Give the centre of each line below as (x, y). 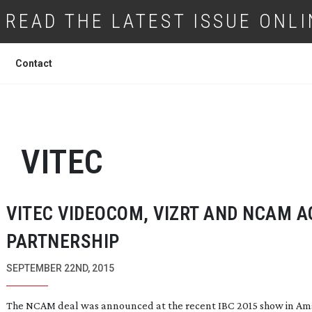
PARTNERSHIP (63, 242)
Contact (34, 63)
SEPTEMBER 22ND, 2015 (60, 268)
